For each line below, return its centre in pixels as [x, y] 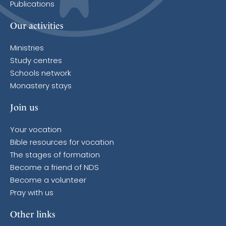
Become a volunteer [48, 181]
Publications [32, 5]
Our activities [37, 26]
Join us [24, 107]
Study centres [36, 62]
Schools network [41, 74]
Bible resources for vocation [62, 143]
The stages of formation [55, 156]
